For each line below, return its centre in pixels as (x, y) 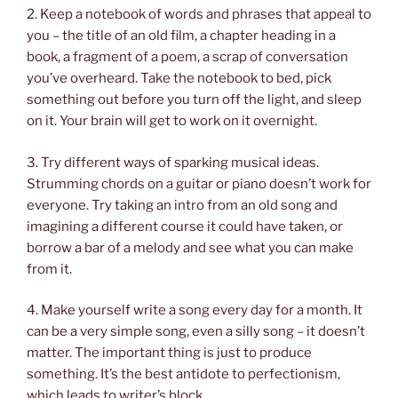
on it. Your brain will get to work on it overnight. (172, 121)
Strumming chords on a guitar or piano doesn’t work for (199, 183)
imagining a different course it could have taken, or (185, 226)
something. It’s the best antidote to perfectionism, (183, 374)
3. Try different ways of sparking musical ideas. (173, 162)
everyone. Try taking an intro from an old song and (182, 205)
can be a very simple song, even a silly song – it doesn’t (196, 332)
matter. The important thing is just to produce (169, 353)
